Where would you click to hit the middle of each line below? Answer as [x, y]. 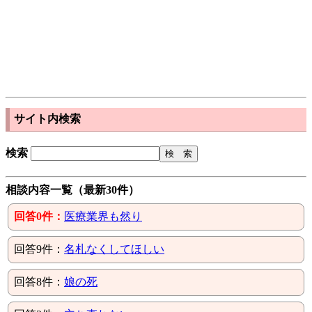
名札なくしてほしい [114, 249]
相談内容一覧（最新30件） [72, 189]
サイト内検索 [47, 118]
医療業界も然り [103, 216]
